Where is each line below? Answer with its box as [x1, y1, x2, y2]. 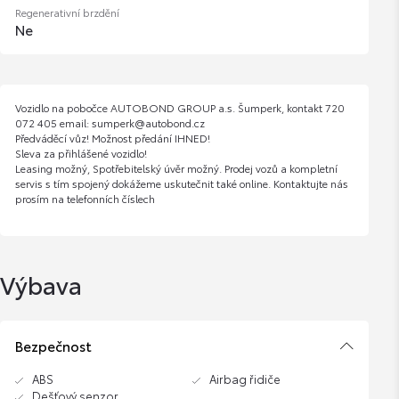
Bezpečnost [14, 336, 92, 356]
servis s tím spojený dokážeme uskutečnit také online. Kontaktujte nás [14, 175, 348, 191]
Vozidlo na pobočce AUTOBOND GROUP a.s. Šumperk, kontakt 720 [14, 99, 345, 115]
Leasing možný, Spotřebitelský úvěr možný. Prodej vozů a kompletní [14, 159, 338, 175]
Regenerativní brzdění [14, 4, 119, 20]
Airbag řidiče [208, 370, 281, 387]
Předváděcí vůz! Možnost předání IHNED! [14, 129, 210, 145]
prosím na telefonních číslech [14, 190, 155, 206]
